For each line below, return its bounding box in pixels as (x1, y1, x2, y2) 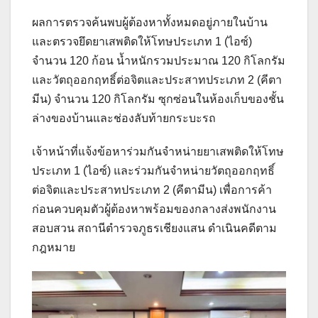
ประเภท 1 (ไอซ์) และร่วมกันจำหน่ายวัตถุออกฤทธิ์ (32, 165, 275, 177)
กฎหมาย (32, 241, 75, 254)
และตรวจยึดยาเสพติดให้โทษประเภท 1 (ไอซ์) (32, 35, 252, 48)
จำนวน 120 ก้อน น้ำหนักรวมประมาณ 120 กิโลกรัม (32, 55, 285, 67)
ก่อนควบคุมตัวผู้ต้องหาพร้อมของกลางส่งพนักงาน (32, 203, 276, 216)
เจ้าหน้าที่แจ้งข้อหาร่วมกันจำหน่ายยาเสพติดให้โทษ (32, 146, 284, 158)
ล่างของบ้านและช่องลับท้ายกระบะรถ (32, 112, 216, 125)
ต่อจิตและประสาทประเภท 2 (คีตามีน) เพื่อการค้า (32, 184, 272, 197)
